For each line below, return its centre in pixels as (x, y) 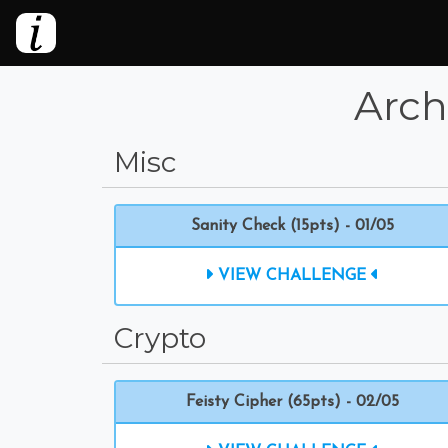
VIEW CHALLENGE (292, 276)
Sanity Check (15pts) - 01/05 (292, 226)
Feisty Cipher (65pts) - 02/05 (292, 402)
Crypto (160, 338)
